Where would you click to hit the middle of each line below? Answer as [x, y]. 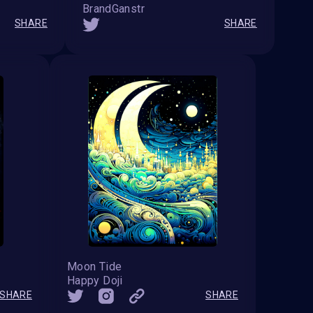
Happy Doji [95, 281]
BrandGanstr [113, 9]
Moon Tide [95, 267]
